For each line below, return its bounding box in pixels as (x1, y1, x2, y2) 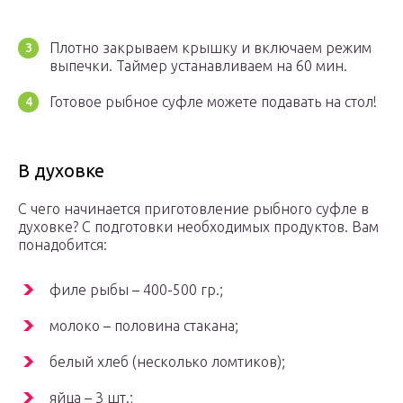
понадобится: (18, 237, 107, 254)
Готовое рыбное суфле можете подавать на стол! (49, 94, 377, 111)
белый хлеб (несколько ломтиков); (49, 354, 285, 371)
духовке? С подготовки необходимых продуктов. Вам (18, 219, 379, 236)
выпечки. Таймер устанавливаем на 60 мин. (49, 58, 347, 75)
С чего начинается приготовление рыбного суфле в (18, 201, 369, 218)
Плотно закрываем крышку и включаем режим (49, 40, 372, 57)
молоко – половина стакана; (49, 318, 238, 335)
